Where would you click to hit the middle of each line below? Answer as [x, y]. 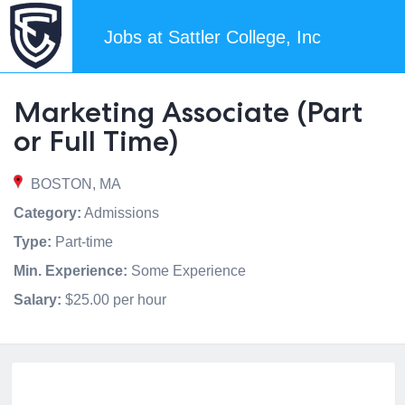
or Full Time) [96, 141]
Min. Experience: [71, 271]
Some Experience [187, 271]
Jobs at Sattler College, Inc [212, 37]
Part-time [82, 242]
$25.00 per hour [114, 300]
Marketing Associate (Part [188, 112]
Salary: [38, 300]
